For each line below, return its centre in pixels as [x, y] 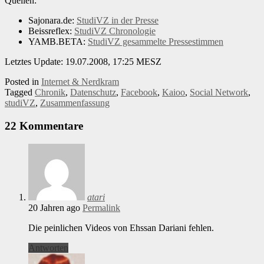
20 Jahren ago [54, 207]
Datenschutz [93, 93]
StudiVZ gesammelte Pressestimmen [156, 42]
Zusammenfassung [75, 103]
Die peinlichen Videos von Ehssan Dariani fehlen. [121, 227]
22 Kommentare [44, 126]
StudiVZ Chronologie [115, 31]
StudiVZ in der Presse [118, 21]
